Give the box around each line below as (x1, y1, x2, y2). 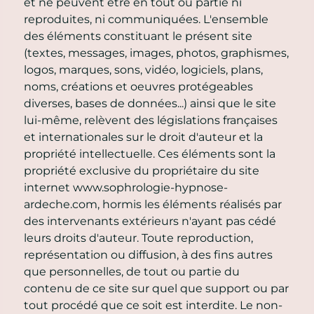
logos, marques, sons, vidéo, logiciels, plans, (24, 62, 263, 76)
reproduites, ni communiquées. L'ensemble (24, 12, 268, 26)
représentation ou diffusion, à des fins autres (24, 247, 273, 261)
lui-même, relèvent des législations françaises (24, 113, 278, 127)
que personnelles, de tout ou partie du (24, 264, 240, 278)
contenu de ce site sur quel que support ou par (24, 281, 289, 295)
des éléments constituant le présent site (24, 29, 252, 43)
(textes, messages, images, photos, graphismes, (24, 46, 289, 60)
